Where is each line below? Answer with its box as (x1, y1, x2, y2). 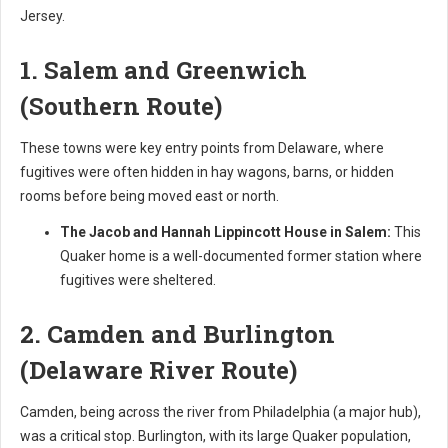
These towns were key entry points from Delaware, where (20, 139, 384, 156)
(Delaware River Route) (20, 353, 297, 386)
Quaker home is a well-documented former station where (60, 247, 422, 264)
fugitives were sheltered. (60, 271, 216, 288)
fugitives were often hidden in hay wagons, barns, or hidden (20, 163, 394, 180)
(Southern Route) (20, 89, 222, 122)
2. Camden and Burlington (20, 317, 335, 350)
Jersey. (20, 7, 65, 24)
